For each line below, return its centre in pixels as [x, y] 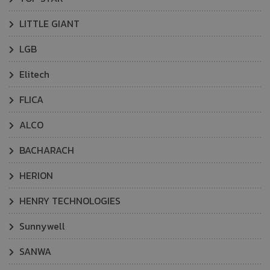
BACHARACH [46, 150]
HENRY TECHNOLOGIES [69, 201]
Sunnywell [41, 226]
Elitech [33, 74]
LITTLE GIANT [48, 24]
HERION [35, 175]
